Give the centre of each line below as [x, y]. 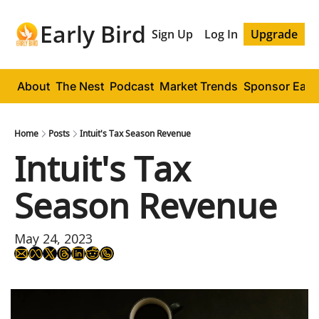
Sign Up [172, 34]
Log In [221, 34]
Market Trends [199, 86]
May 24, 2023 [53, 239]
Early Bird [93, 34]
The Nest [80, 86]
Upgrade [274, 34]
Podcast [132, 86]
